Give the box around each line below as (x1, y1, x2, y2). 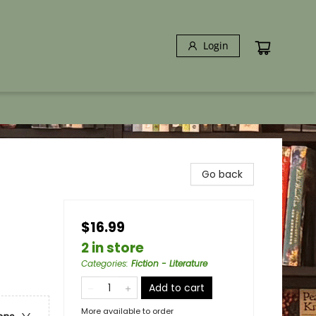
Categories (81, 257, 126, 269)
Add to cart (149, 281, 205, 295)
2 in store (81, 238, 144, 257)
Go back (202, 167, 243, 181)
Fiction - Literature (131, 257, 207, 269)
